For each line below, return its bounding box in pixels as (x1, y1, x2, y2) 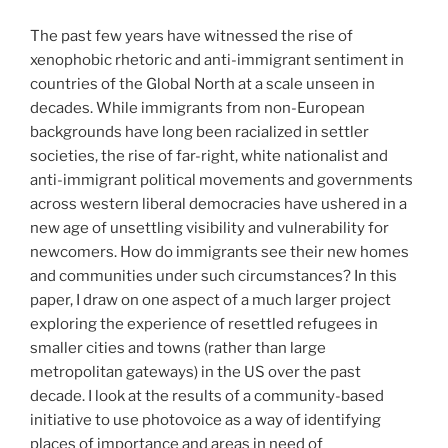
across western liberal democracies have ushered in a (30, 194, 407, 213)
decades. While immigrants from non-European (30, 98, 365, 117)
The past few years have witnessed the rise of (30, 26, 353, 45)
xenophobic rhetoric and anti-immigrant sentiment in (30, 50, 404, 69)
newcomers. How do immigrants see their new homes (30, 242, 409, 261)
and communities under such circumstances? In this (30, 266, 397, 285)
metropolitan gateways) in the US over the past (30, 362, 361, 381)
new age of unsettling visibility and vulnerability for (30, 218, 389, 237)
